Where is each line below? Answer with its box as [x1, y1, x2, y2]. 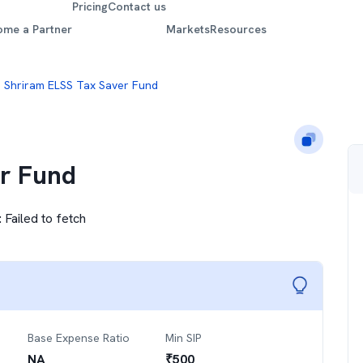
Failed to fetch [5, 210, 86, 227]
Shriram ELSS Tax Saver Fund [4, 78, 158, 92]
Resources [210, 21, 267, 36]
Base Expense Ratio [28, 331, 130, 345]
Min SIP [165, 331, 201, 345]
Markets [166, 21, 211, 36]
